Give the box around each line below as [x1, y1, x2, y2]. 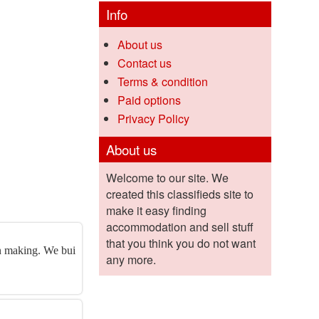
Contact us [117, 55, 172, 72]
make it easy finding [105, 202, 206, 219]
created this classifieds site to [105, 186, 253, 203]
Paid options [117, 92, 181, 109]
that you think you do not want [105, 235, 256, 252]
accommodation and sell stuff [105, 219, 253, 236]
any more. [105, 251, 156, 268]
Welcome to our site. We [105, 169, 229, 187]
